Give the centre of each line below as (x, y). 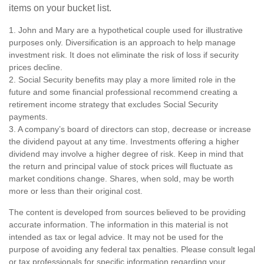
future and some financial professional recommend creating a (123, 92)
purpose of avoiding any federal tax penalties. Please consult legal (132, 249)
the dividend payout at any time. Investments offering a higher (124, 141)
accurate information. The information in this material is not (118, 224)
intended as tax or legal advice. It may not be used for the (116, 237)
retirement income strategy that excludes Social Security (113, 104)
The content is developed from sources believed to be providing (127, 212)
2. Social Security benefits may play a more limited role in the (122, 79)
